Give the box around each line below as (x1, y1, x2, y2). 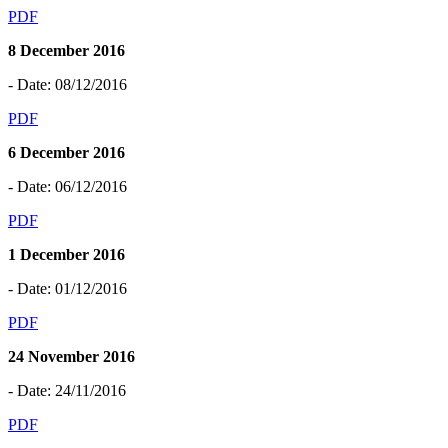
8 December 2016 (8, 41, 125, 59)
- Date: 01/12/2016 (8, 279, 127, 297)
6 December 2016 (8, 143, 125, 161)
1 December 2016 (8, 245, 125, 263)
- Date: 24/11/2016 (8, 381, 126, 399)
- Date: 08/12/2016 (8, 75, 127, 93)
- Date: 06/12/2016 (8, 177, 127, 195)
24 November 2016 (8, 347, 135, 365)
